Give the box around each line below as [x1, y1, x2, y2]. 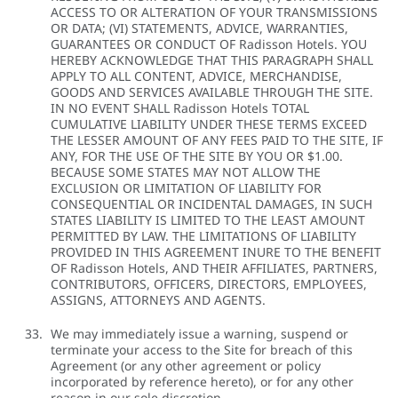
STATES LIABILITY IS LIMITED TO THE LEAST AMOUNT [51, 211, 365, 229]
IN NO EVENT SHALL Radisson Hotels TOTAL [51, 99, 309, 117]
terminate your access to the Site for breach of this [51, 341, 353, 359]
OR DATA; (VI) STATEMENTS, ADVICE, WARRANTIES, [51, 20, 348, 37]
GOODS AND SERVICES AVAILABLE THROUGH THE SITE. [51, 84, 373, 101]
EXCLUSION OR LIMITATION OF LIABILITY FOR [51, 179, 322, 197]
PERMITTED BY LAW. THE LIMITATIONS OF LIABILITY [51, 227, 356, 245]
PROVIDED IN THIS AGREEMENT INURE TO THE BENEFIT [51, 243, 381, 261]
